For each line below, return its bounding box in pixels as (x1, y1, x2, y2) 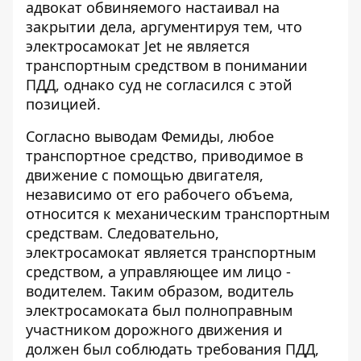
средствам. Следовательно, (26, 223, 219, 243)
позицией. (26, 94, 105, 114)
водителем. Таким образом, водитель (26, 281, 294, 301)
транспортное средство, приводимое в (26, 146, 303, 165)
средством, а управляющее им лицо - (26, 262, 291, 281)
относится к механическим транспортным (26, 204, 330, 223)
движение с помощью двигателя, (26, 165, 263, 185)
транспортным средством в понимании (26, 56, 308, 75)
